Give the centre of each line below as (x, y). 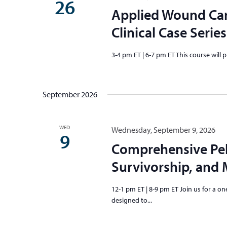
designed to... (131, 200)
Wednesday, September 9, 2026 (163, 130)
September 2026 (70, 94)
